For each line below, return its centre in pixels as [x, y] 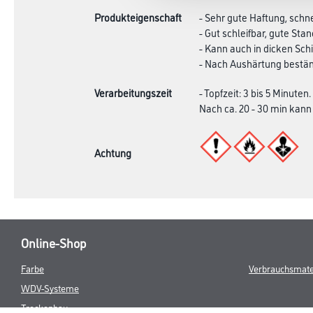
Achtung [113, 152]
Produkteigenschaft [138, 17]
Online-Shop [53, 242]
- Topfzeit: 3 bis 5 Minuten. [255, 93]
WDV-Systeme [50, 287]
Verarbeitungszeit [133, 93]
